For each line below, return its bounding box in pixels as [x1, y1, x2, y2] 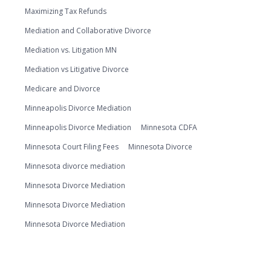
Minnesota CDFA [141, 122, 197, 132]
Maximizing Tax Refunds [25, 6, 106, 16]
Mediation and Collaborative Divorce [25, 25, 151, 36]
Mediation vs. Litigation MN [25, 45, 117, 55]
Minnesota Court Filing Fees [25, 142, 119, 152]
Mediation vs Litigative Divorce [25, 64, 129, 74]
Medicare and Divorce [25, 83, 100, 94]
